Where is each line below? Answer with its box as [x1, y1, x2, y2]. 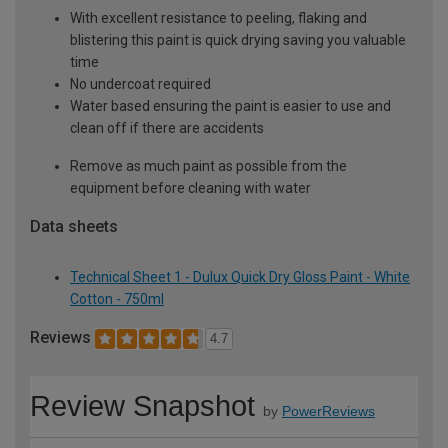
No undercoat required [70, 76, 211, 93]
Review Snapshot [30, 390, 255, 423]
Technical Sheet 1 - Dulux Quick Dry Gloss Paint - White [70, 268, 410, 285]
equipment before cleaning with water [70, 180, 311, 197]
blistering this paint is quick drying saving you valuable [70, 32, 406, 49]
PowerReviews [282, 403, 375, 420]
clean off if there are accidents [70, 120, 264, 137]
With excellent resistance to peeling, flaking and [70, 10, 367, 27]
